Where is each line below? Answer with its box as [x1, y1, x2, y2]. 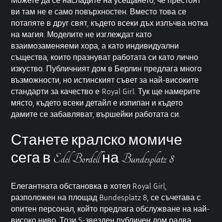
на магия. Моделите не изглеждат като [11, 29, 152, 39]
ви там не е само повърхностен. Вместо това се [11, 6, 187, 16]
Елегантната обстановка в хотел [11, 180, 133, 191]
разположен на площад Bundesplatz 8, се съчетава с [11, 192, 201, 202]
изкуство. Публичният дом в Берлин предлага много [11, 63, 202, 73]
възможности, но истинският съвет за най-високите [11, 74, 199, 85]
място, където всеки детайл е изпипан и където [11, 97, 183, 108]
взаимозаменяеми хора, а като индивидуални [11, 40, 179, 51]
